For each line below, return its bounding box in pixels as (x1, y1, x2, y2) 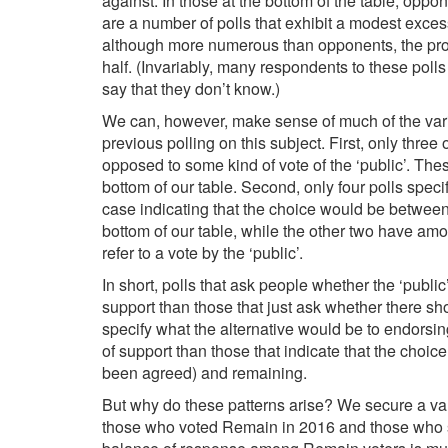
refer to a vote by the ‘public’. (102, 241, 303, 264)
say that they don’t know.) (102, 77, 280, 100)
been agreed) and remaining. (102, 361, 307, 384)
